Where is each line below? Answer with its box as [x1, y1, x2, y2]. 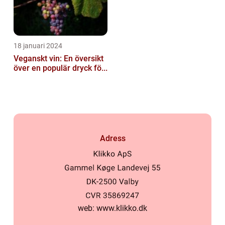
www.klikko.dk [96, 203, 147, 213]
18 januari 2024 [14, 42, 62, 50]
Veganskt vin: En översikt [14, 54, 103, 64]
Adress [99, 133, 126, 143]
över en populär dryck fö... [14, 63, 107, 73]
